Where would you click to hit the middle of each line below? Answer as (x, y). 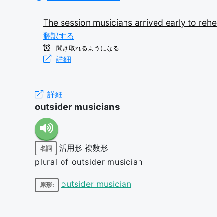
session (77, 23)
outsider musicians (77, 107)
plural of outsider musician (89, 162)
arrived (150, 23)
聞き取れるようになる (87, 48)
